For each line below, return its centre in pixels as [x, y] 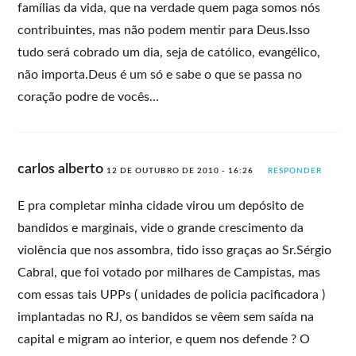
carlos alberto [62, 169]
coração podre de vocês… [89, 97]
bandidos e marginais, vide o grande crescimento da [161, 228]
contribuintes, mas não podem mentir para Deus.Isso [164, 30]
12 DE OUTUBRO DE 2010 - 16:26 [180, 170]
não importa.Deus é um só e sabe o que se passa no [160, 74]
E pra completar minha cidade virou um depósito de [161, 205]
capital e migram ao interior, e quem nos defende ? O [164, 339]
